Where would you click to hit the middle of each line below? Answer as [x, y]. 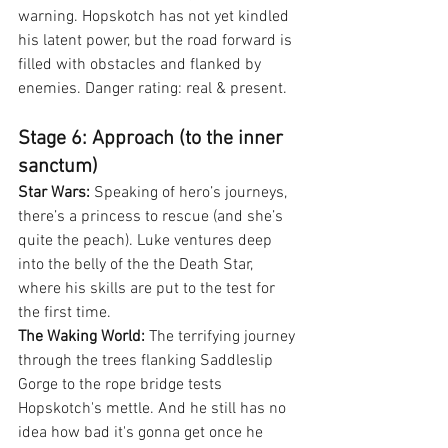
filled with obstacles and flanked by [141, 64]
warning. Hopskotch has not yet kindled [155, 16]
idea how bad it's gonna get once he [142, 432]
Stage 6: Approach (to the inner [153, 138]
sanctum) [58, 166]
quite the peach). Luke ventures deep [147, 240]
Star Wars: [54, 192]
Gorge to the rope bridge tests [122, 384]
